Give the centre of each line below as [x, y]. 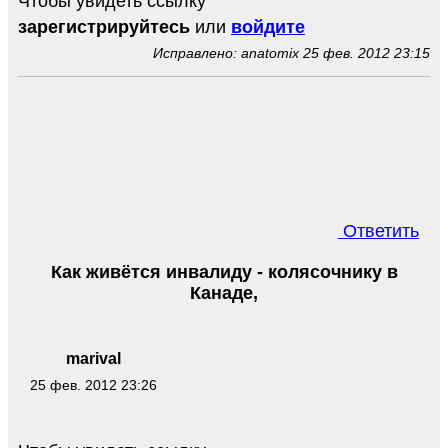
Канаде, [224, 292]
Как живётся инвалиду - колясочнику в [224, 271]
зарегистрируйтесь [104, 26]
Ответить [378, 230]
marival [93, 359]
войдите [268, 26]
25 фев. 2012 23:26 [93, 385]
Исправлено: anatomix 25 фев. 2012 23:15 [291, 52]
